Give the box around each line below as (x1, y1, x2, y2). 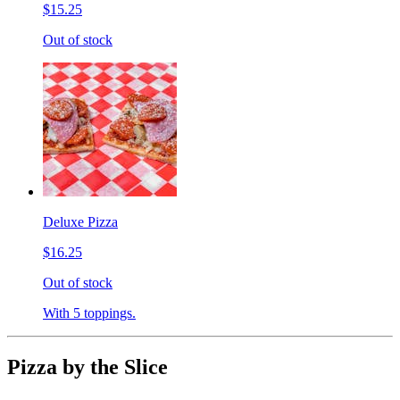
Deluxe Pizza (43, 214, 118, 230)
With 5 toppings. (43, 305, 136, 321)
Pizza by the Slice (7, 355, 168, 379)
